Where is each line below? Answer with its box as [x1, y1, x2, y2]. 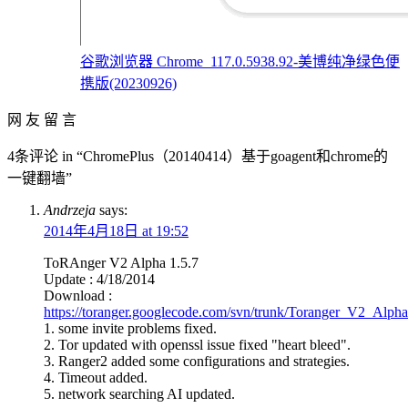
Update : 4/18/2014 [44, 270, 155, 287]
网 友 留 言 [7, 111, 76, 127]
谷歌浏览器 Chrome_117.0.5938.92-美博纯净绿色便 [80, 53, 400, 69]
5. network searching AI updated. [44, 385, 239, 402]
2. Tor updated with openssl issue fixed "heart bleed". [44, 336, 351, 352]
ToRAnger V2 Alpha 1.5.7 [44, 254, 199, 270]
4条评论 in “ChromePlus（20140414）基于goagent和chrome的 [7, 148, 388, 164]
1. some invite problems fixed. [44, 320, 217, 336]
